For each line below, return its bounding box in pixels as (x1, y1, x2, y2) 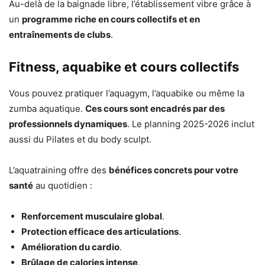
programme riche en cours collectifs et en (22, 13, 200, 25)
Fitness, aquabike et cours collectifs (9, 59, 239, 75)
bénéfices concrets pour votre (109, 164, 238, 176)
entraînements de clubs (9, 28, 111, 40)
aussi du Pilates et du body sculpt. (9, 133, 151, 145)
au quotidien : (33, 179, 92, 191)
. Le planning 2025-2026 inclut (127, 118, 254, 130)
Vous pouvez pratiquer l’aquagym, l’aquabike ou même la (9, 87, 244, 99)
